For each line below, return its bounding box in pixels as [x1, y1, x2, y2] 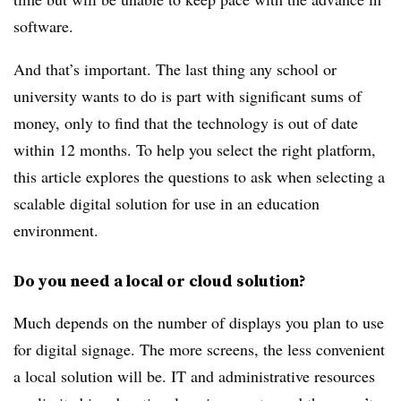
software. [13, 15, 73, 37]
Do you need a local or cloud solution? [13, 269, 306, 292]
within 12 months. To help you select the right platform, [13, 139, 376, 160]
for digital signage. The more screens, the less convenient [13, 338, 385, 360]
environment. [13, 219, 98, 241]
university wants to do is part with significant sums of [13, 85, 362, 107]
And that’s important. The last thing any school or [13, 58, 337, 80]
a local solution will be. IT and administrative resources [13, 365, 375, 387]
